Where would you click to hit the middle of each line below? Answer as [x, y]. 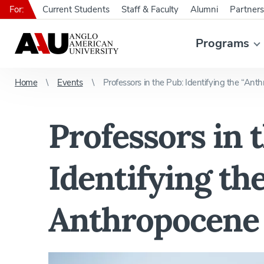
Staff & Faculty [150, 9]
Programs [222, 43]
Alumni [204, 9]
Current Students [76, 9]
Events [70, 82]
